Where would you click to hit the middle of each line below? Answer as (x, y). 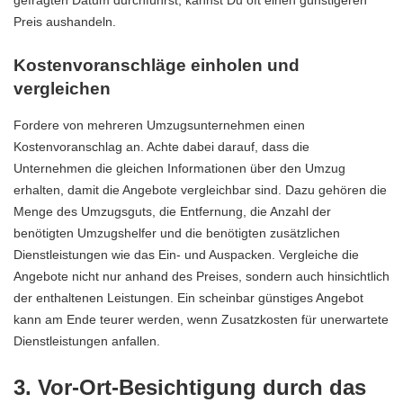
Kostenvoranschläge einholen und (157, 66)
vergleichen (62, 89)
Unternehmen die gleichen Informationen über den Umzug (179, 168)
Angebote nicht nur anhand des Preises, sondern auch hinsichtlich (201, 276)
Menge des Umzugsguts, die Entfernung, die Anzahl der (172, 211)
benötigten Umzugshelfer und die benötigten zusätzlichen (177, 233)
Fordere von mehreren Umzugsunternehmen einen (159, 125)
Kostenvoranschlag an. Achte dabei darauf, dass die (161, 146)
